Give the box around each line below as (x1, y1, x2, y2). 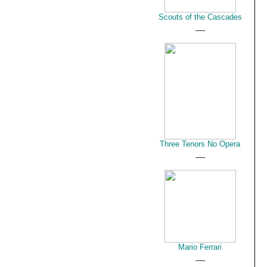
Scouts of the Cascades (158, 13, 242, 21)
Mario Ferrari (178, 243, 222, 252)
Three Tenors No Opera (160, 139, 240, 148)
